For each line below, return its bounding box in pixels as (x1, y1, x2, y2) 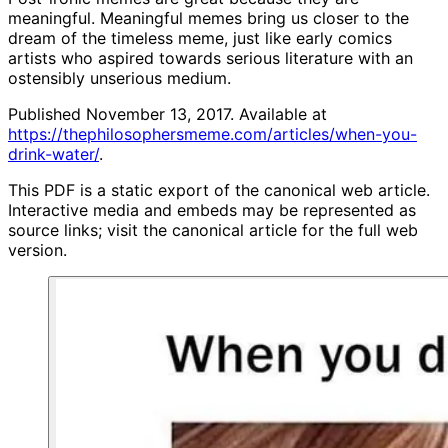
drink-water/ (8, 143, 99, 164)
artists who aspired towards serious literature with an (8, 47, 413, 68)
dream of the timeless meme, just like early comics (8, 27, 392, 48)
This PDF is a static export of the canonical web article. (8, 179, 430, 200)
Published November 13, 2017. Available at (8, 103, 327, 124)
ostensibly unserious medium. (8, 67, 231, 88)
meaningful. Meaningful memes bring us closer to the (8, 7, 409, 28)
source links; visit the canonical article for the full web (8, 219, 418, 240)
